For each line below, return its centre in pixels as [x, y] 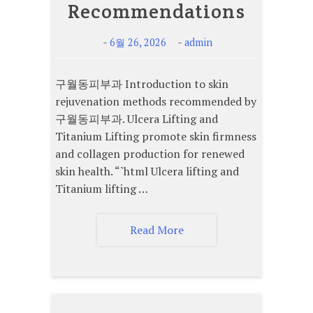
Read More [156, 230]
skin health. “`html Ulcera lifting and [147, 171]
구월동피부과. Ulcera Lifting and [137, 118]
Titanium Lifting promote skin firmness [156, 136]
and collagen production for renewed [150, 153]
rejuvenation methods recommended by [156, 101]
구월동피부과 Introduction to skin [142, 83]
